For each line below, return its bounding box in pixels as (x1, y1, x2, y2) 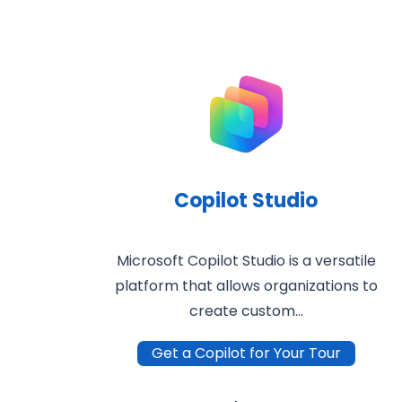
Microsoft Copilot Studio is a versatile (116, 250, 376, 272)
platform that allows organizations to (114, 275, 378, 297)
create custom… (188, 301, 303, 322)
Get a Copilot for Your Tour (151, 343, 341, 364)
